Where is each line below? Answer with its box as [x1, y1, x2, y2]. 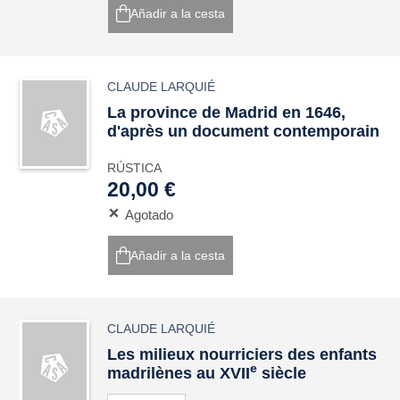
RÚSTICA [107, 161, 162, 175]
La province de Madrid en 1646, [107, 104, 346, 121]
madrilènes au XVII [107, 364, 251, 382]
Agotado [125, 207, 174, 222]
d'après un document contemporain [107, 122, 380, 140]
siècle [257, 364, 307, 382]
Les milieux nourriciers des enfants [107, 346, 378, 363]
